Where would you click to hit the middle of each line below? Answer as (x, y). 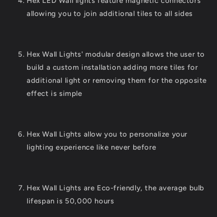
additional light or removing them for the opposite (117, 81)
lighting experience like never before (92, 147)
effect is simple (54, 94)
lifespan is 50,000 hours (70, 201)
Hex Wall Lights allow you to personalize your (107, 134)
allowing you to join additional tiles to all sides (110, 14)
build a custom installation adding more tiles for (112, 68)
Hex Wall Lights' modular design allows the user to (116, 54)
